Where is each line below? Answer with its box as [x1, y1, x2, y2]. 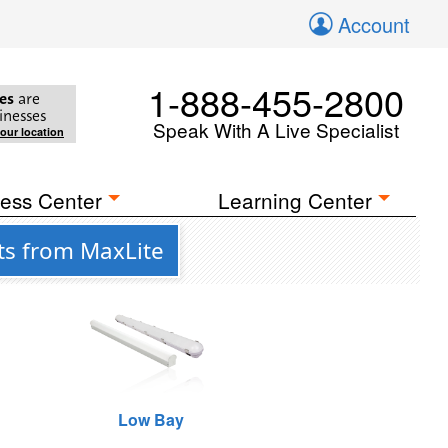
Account [338, 10, 410, 39]
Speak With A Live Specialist [153, 116, 399, 143]
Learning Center [218, 185, 373, 215]
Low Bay [117, 408, 184, 431]
